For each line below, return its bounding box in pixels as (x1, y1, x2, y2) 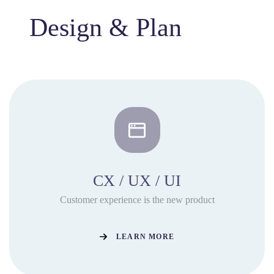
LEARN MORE (116, 232, 174, 241)
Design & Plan (29, 13, 182, 42)
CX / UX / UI (93, 172, 181, 190)
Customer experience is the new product (59, 194, 215, 205)
